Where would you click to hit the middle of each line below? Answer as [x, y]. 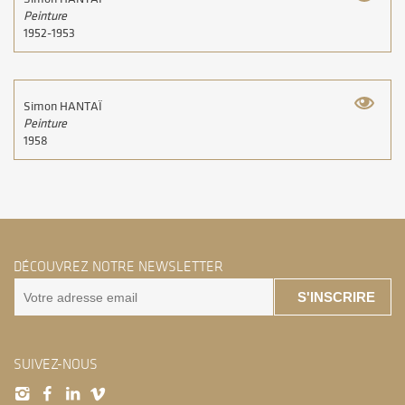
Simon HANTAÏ [63, 107]
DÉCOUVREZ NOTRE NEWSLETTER [118, 267]
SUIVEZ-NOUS [56, 365]
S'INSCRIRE [336, 297]
